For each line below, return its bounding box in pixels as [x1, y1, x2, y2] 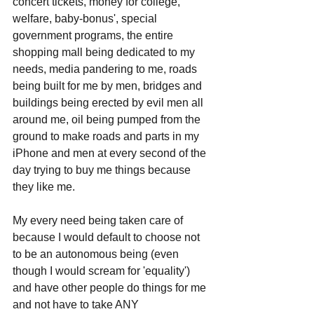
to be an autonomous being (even [13, 247, 182, 260]
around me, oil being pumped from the [13, 113, 203, 125]
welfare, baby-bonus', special [13, 12, 160, 25]
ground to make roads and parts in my [13, 130, 202, 142]
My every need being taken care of [13, 214, 186, 226]
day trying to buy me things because [13, 163, 193, 176]
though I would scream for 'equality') [13, 264, 193, 277]
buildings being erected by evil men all [13, 96, 206, 109]
